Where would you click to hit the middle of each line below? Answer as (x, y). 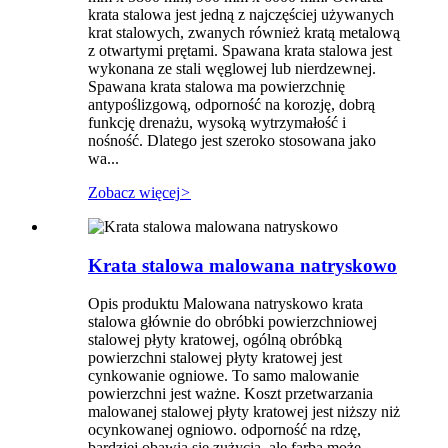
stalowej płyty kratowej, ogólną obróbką (215, 340)
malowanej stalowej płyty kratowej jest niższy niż (244, 412)
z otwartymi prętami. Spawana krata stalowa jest (240, 50)
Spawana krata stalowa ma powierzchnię (216, 86)
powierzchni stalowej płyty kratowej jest (215, 358)
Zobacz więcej (134, 192)
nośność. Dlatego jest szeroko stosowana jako (232, 140)
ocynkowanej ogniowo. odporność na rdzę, (224, 430)
